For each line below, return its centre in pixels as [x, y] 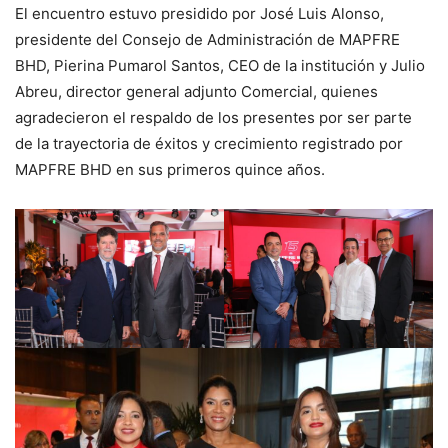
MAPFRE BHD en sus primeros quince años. [170, 169]
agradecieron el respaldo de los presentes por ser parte [213, 117]
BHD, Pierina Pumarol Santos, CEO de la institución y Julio [220, 65]
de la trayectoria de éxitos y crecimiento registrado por [209, 143]
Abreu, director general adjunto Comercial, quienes [196, 91]
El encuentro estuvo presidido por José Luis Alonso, [199, 13]
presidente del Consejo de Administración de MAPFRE [207, 39]
